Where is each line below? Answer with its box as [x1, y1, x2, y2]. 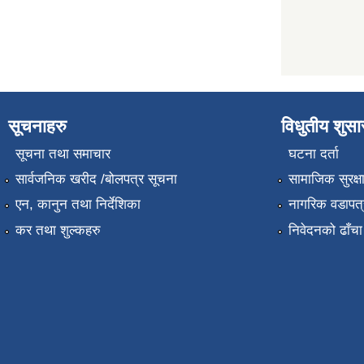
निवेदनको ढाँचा [288, 222, 362, 238]
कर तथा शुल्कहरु [15, 222, 101, 238]
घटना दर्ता [288, 145, 339, 162]
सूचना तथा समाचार [15, 145, 110, 162]
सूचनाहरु [8, 116, 67, 137]
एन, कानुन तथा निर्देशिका [15, 197, 141, 213]
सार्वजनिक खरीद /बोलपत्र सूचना [15, 171, 177, 188]
